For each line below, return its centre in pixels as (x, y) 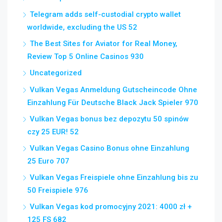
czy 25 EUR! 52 (53, 132)
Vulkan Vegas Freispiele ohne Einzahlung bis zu (114, 177)
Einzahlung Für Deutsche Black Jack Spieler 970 (113, 103)
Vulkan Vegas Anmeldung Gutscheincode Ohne (113, 90)
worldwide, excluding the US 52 (82, 27)
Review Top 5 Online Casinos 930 (85, 56)
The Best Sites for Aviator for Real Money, (104, 44)
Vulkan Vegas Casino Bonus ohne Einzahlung (110, 148)
